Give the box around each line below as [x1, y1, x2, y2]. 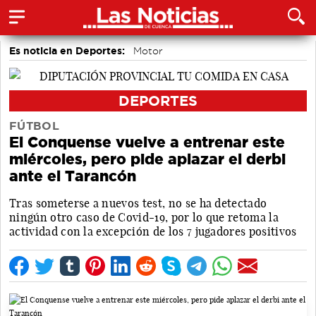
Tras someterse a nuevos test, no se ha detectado [9, 195, 267, 210]
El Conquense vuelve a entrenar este [9, 133, 285, 150]
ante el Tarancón [9, 167, 136, 184]
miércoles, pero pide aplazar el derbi [9, 150, 286, 167]
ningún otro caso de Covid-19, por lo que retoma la [9, 209, 279, 224]
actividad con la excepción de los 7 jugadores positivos [9, 224, 297, 238]
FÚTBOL [9, 119, 59, 132]
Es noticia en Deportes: [9, 45, 125, 56]
